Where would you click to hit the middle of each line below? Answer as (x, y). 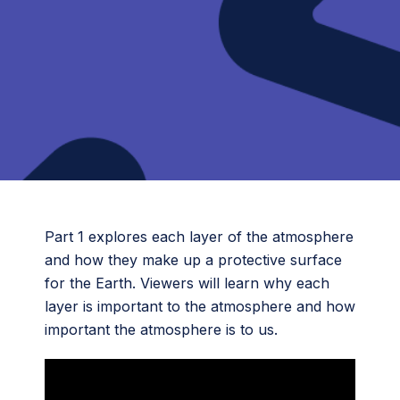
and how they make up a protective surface (193, 260)
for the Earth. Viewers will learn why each (187, 283)
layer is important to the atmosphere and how (200, 306)
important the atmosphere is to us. (161, 329)
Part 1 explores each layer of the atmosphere (199, 237)
